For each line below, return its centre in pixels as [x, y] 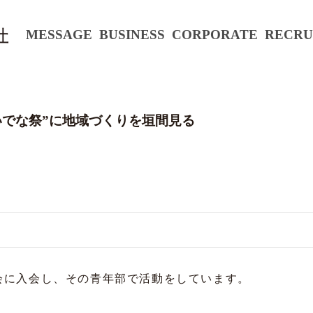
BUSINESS [132, 35]
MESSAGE [59, 35]
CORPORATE [215, 35]
